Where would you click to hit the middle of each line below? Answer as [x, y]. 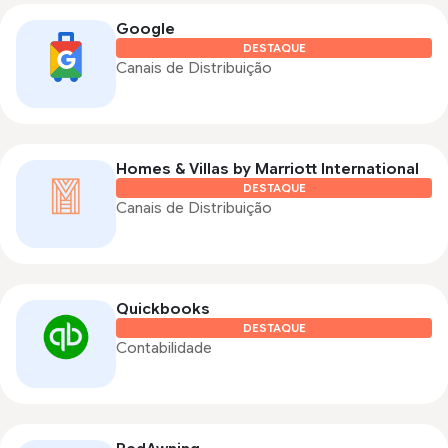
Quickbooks [163, 309]
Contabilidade [164, 348]
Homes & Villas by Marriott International [267, 169]
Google [145, 29]
